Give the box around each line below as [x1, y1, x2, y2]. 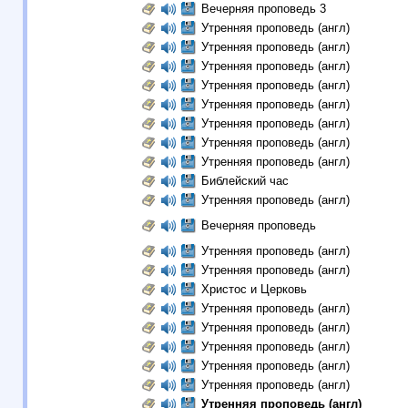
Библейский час [200, 174, 289, 188]
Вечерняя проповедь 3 [200, 2, 326, 15]
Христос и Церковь [200, 282, 307, 296]
